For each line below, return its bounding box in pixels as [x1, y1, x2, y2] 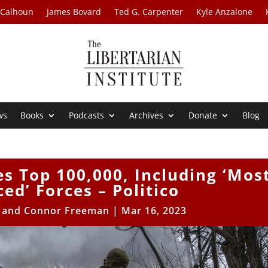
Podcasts [69, 109, 105, 121]
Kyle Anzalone [196, 6, 253, 17]
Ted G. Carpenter [114, 6, 184, 17]
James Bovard [47, 6, 102, 17]
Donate [188, 109, 218, 121]
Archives [129, 109, 164, 121]
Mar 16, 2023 [121, 204, 187, 218]
